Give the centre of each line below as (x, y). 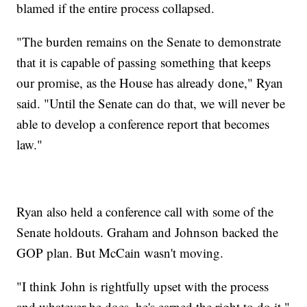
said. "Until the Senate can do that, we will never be (151, 103)
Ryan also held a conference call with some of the (145, 212)
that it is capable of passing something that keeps (144, 62)
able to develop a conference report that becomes (143, 124)
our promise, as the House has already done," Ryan (150, 83)
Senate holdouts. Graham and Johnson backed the (148, 232)
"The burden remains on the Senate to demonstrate (149, 42)
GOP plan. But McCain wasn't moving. (120, 253)
